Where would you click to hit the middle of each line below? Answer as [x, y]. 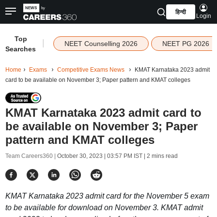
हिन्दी [180, 12]
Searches [21, 49]
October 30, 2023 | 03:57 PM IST [100, 156]
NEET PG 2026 [186, 44]
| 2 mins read [160, 156]
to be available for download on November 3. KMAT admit [104, 208]
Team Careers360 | [31, 156]
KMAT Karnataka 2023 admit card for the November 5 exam [107, 196]
